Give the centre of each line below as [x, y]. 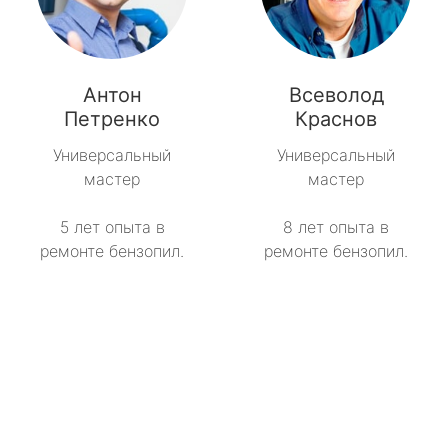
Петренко [112, 119]
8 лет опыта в [336, 227]
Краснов [336, 119]
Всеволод [336, 95]
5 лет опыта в [112, 227]
